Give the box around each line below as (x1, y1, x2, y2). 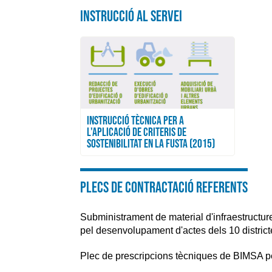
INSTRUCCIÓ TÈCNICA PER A (87, 113, 184, 127)
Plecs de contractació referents (80, 178, 248, 196)
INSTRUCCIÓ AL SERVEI (80, 7, 182, 25)
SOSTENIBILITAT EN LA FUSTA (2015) (87, 136, 215, 150)
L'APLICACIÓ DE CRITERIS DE (87, 124, 186, 138)
